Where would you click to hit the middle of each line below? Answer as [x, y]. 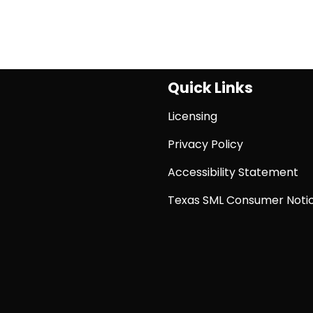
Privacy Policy [205, 145]
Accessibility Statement [233, 173]
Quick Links [210, 88]
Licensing [192, 117]
